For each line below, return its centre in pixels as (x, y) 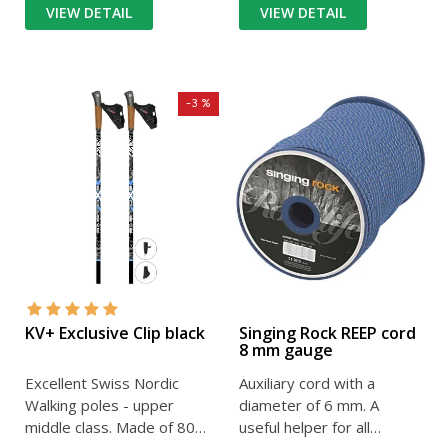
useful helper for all (304, 427)
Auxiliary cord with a (307, 383)
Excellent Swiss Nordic (102, 383)
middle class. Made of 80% (116, 427)
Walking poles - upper (99, 405)
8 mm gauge (286, 350)
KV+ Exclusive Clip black (115, 333)
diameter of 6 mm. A (309, 405)
